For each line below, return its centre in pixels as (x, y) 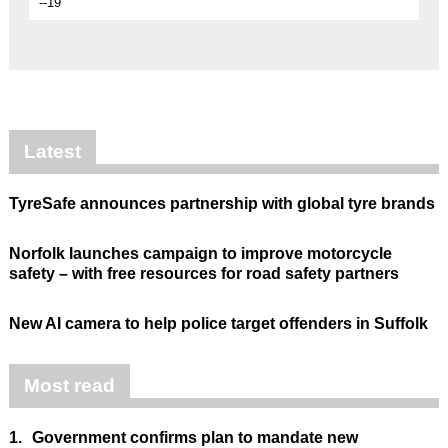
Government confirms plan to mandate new (194, 437)
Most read (69, 385)
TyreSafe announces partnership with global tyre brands (221, 203)
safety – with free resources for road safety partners (203, 273)
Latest (52, 151)
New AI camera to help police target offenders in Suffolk (218, 323)
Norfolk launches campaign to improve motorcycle (200, 253)
